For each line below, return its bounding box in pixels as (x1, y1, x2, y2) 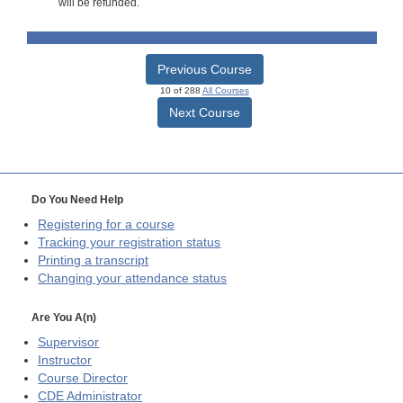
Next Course (168, 104, 240, 120)
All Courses (201, 85, 249, 95)
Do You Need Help (31, 193, 123, 206)
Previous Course (157, 61, 252, 76)
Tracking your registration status (38, 235, 221, 249)
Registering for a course (38, 217, 175, 231)
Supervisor (38, 335, 100, 349)
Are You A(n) (31, 310, 96, 324)
